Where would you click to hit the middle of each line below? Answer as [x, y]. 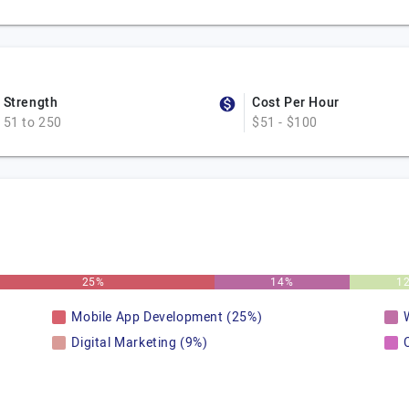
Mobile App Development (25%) [167, 317]
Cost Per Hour [296, 103]
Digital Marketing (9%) [140, 343]
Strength [31, 103]
